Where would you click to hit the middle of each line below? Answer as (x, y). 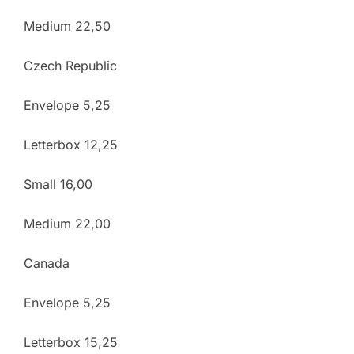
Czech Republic (70, 65)
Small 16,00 (58, 184)
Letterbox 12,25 (71, 144)
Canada (47, 263)
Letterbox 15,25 (71, 342)
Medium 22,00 (67, 223)
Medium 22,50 (67, 26)
